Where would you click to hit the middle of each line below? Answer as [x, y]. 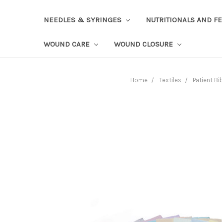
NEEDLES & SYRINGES [83, 20]
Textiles [170, 80]
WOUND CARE [68, 44]
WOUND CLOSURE [144, 44]
